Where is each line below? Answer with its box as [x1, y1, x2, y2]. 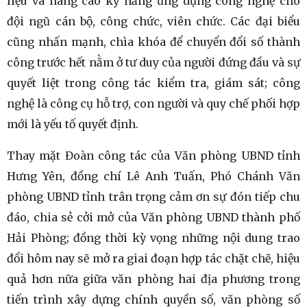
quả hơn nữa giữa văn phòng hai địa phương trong [7, 272, 300, 286]
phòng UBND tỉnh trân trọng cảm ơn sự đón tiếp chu [7, 190, 300, 204]
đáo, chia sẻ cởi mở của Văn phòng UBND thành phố [7, 210, 300, 225]
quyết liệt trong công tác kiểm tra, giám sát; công [7, 76, 300, 90]
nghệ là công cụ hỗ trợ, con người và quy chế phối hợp [7, 97, 300, 111]
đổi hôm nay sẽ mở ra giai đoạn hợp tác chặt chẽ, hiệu [7, 251, 300, 266]
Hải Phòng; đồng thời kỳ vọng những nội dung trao [7, 231, 300, 245]
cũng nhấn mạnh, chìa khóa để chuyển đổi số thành [7, 35, 300, 49]
